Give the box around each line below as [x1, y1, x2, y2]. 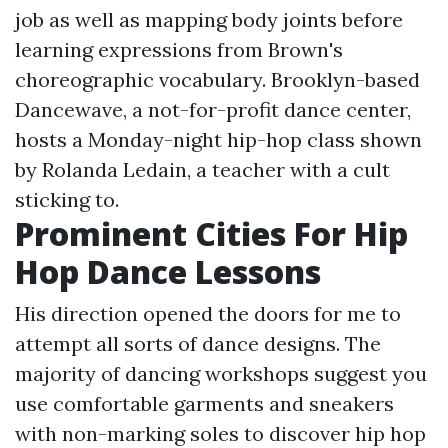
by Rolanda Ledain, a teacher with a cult [15, 157, 390, 182]
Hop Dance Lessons [15, 250, 321, 293]
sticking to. [15, 187, 119, 212]
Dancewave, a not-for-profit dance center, [15, 97, 411, 122]
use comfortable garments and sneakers [15, 391, 394, 416]
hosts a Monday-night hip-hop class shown [15, 127, 422, 152]
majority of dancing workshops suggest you [15, 361, 427, 386]
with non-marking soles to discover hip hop [15, 421, 426, 446]
